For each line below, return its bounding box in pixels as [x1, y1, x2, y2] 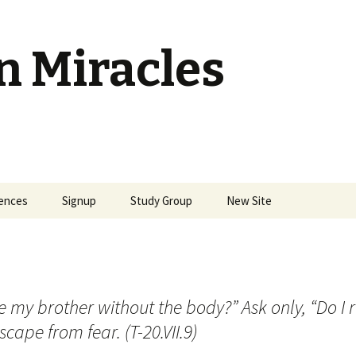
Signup [62, 193, 96, 208]
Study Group [130, 193, 192, 208]
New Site [226, 193, 272, 208]
